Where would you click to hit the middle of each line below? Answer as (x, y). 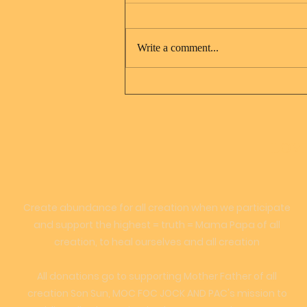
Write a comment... (178, 48)
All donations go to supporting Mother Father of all (157, 277)
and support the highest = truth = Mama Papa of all (157, 225)
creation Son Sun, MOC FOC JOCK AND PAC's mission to (157, 294)
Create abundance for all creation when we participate (157, 208)
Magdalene (179, 109)
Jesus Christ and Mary (213, 90)
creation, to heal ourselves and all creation (157, 242)
